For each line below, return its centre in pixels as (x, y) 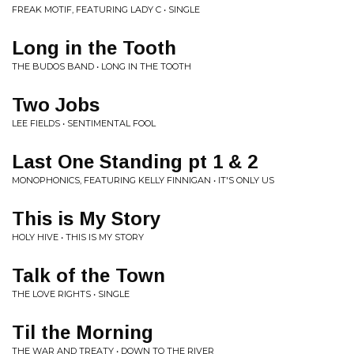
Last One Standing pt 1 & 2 (135, 162)
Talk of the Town (88, 275)
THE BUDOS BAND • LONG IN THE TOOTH (102, 66)
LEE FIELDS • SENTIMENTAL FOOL (84, 123)
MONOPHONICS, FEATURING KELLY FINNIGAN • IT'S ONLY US (143, 180)
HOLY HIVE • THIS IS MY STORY (78, 237)
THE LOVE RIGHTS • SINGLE (71, 294)
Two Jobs (56, 105)
